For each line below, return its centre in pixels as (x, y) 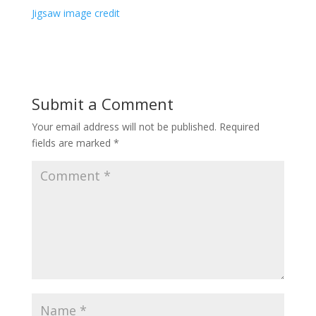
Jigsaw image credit (75, 13)
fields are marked (72, 142)
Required (239, 126)
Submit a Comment (102, 103)
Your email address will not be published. (124, 126)
